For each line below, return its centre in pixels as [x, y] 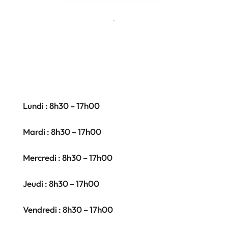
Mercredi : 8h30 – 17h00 [67, 157]
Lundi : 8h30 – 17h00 [61, 105]
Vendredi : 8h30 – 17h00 [68, 209]
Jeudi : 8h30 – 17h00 [61, 183]
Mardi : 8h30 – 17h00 [62, 131]
